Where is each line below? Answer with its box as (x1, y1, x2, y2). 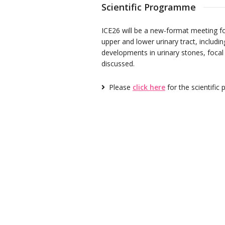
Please (109, 82, 133, 92)
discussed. (101, 59, 135, 68)
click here (133, 82, 165, 92)
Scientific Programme (101, 1, 196, 13)
